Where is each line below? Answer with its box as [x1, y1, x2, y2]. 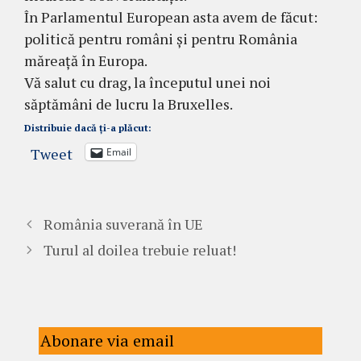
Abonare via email [40, 330, 174, 352]
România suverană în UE [43, 214, 203, 234]
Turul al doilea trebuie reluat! [43, 240, 236, 260]
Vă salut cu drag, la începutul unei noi [24, 73, 271, 93]
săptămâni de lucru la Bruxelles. [24, 94, 233, 114]
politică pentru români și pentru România [24, 29, 297, 49]
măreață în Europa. [24, 51, 147, 71]
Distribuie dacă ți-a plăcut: [24, 122, 151, 135]
